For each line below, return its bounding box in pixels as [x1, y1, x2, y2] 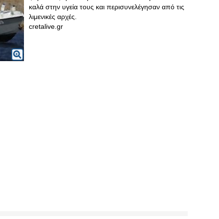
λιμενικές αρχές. [29, 13, 77, 21]
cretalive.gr [29, 22, 63, 30]
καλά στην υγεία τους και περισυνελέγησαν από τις [29, 3, 184, 11]
